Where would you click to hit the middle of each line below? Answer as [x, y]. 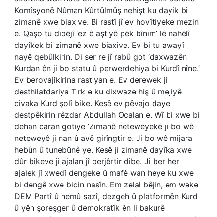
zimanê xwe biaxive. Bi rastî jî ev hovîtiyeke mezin [107, 22]
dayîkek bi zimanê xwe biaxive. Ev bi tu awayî [99, 45]
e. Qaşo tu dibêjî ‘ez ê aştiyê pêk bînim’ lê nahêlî [102, 33]
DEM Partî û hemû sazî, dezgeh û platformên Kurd [106, 196]
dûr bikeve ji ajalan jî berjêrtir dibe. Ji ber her [97, 161]
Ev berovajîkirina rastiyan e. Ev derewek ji [91, 80]
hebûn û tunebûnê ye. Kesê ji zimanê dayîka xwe [103, 150]
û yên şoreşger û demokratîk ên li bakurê [90, 208]
